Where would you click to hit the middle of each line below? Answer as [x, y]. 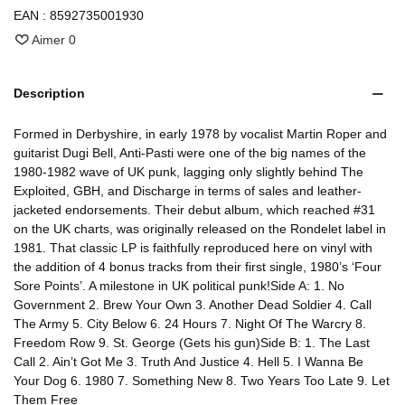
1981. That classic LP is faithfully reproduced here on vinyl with [193, 248]
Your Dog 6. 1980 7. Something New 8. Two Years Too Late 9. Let [202, 381]
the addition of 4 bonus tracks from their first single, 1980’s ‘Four [198, 267]
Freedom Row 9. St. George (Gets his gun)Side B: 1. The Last [192, 343]
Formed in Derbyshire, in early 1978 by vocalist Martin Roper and [200, 134]
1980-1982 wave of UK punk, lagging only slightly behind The [188, 172]
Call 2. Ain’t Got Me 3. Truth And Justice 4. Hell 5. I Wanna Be [188, 362]
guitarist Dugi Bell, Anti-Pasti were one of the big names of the [190, 153]
